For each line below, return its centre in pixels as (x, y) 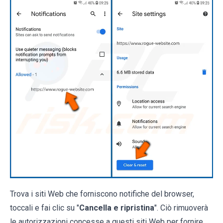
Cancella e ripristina (117, 208)
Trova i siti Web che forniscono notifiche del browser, (102, 194)
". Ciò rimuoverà (181, 208)
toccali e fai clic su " (45, 208)
